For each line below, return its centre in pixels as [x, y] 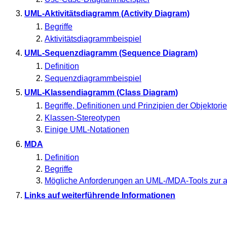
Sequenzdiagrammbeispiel [93, 78]
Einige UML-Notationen [87, 129]
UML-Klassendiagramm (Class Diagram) [101, 93]
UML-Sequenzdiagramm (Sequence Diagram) [111, 53]
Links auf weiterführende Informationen [100, 195]
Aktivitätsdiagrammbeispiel [93, 39]
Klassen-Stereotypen [82, 118]
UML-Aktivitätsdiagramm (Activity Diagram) [107, 14]
